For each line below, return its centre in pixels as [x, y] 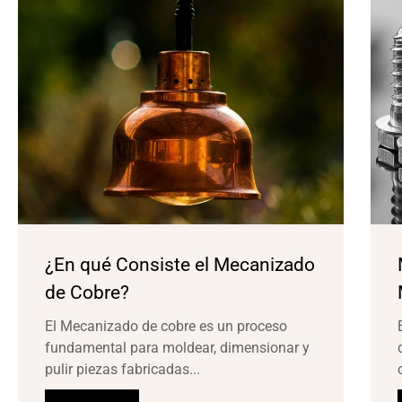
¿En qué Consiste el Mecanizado [180, 265]
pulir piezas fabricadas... [122, 370]
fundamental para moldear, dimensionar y [177, 348]
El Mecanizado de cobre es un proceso [166, 327]
